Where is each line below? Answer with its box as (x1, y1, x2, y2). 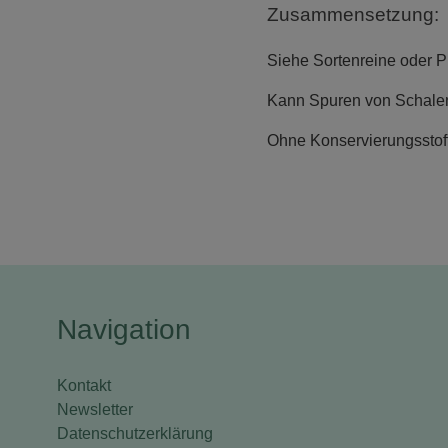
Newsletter (57, 401, 133, 419)
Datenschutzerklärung (57, 425, 213, 443)
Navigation (57, 314, 191, 346)
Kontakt (57, 377, 111, 395)
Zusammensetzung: (267, 4, 439, 26)
